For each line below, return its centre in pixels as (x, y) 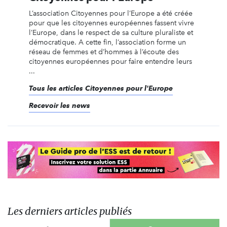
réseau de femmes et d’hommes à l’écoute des (104, 52)
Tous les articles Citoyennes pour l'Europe (101, 88)
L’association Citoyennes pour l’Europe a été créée (110, 13)
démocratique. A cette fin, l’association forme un (107, 42)
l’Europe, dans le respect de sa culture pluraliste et (111, 32)
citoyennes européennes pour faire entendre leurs (110, 61)
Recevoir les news (59, 105)
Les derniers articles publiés (70, 211)
